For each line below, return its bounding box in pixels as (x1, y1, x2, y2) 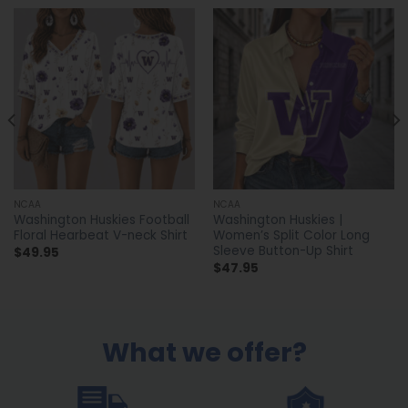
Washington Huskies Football (13, 211, 189, 229)
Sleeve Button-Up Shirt (212, 242, 353, 260)
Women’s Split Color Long (212, 227, 370, 245)
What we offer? (101, 334, 307, 372)
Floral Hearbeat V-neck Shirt (13, 227, 188, 245)
